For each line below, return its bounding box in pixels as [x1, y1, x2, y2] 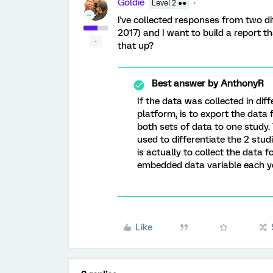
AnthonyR [218, 78, 264, 89]
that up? [118, 40, 154, 51]
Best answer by [152, 78, 218, 89]
